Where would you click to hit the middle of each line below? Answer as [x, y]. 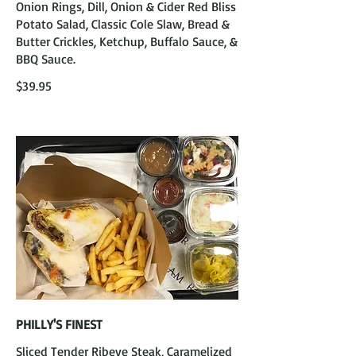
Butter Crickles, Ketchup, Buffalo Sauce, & [127, 41]
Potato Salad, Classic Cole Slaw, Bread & [123, 24]
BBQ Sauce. [46, 59]
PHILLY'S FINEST [59, 324]
